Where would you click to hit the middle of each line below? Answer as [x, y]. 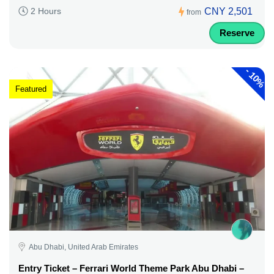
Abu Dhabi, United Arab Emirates [83, 247]
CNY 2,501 [228, 11]
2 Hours [46, 11]
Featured [31, 89]
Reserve [237, 32]
